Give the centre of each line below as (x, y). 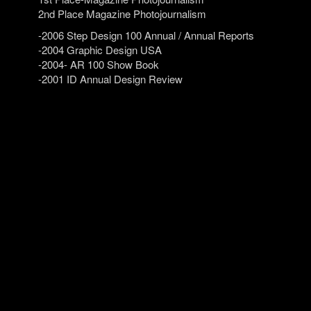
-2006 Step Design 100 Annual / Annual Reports (146, 35)
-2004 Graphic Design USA (100, 50)
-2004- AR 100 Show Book (99, 65)
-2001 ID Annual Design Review (110, 79)
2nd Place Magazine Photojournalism (122, 14)
